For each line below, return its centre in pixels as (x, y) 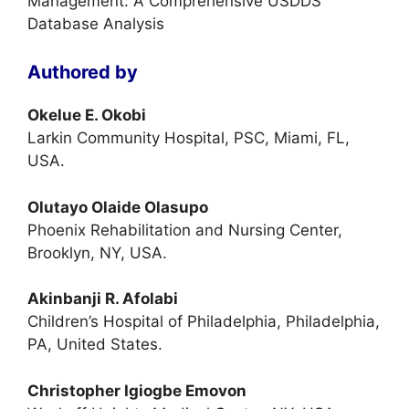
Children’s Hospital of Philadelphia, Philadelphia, (204, 321)
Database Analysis (96, 23)
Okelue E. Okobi (87, 115)
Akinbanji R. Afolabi (103, 299)
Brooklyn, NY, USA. (97, 252)
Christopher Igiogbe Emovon (137, 390)
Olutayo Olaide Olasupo (118, 207)
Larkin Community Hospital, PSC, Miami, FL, (189, 138)
